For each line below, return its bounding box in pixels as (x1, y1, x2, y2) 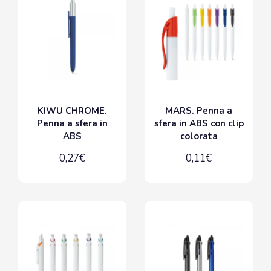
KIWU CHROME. (38, 104, 107, 117)
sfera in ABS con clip (154, 117, 244, 129)
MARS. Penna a (165, 104, 232, 117)
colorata (180, 129, 218, 142)
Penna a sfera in (37, 117, 108, 129)
